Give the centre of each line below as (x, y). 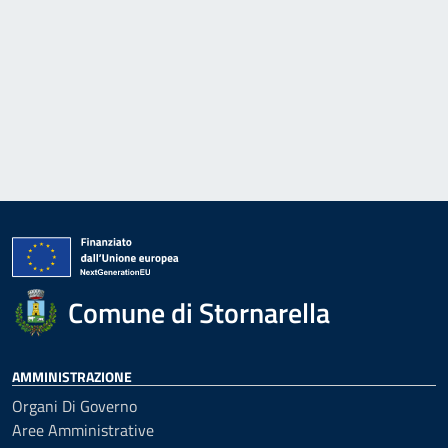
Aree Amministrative (83, 430)
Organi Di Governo (74, 406)
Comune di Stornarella (199, 312)
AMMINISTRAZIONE (72, 376)
